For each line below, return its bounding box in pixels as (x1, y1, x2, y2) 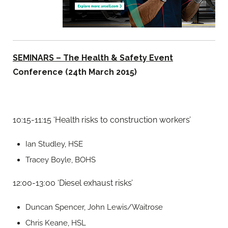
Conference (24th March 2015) (13, 67, 137, 77)
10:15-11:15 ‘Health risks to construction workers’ (13, 115, 191, 125)
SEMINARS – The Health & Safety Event (13, 52, 173, 63)
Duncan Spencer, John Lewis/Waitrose (25, 203, 163, 212)
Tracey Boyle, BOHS (25, 155, 96, 164)
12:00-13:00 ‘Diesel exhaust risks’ (13, 178, 133, 188)
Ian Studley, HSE (25, 139, 83, 149)
